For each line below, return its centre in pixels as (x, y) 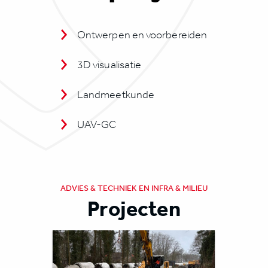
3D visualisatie (109, 65)
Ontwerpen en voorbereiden (142, 35)
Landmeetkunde (116, 95)
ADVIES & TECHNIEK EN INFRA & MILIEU (134, 188)
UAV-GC (97, 124)
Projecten (134, 208)
